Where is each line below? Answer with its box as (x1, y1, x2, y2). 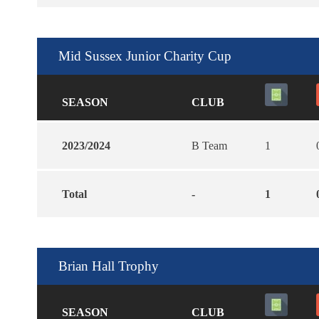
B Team (192, 139, 227, 152)
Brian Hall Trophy (58, 258, 159, 273)
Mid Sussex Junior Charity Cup (58, 48, 231, 63)
